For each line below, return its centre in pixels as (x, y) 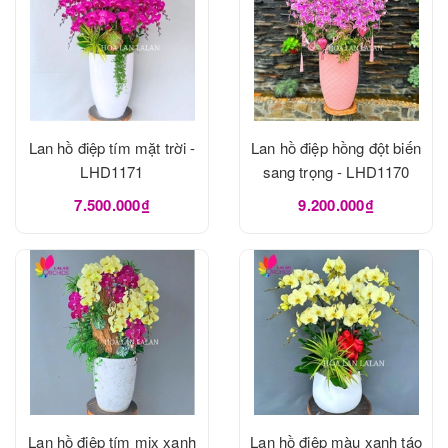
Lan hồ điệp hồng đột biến (336, 147)
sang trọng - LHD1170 (336, 171)
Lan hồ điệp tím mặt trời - (112, 147)
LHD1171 (112, 171)
